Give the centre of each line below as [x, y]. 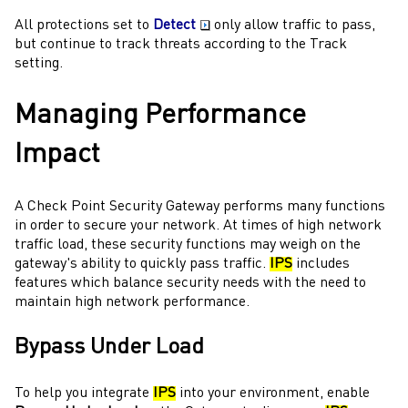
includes [321, 264]
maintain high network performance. [132, 302]
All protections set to [84, 25]
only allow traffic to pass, [293, 25]
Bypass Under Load [109, 347]
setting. [39, 63]
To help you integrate [84, 393]
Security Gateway [164, 206]
